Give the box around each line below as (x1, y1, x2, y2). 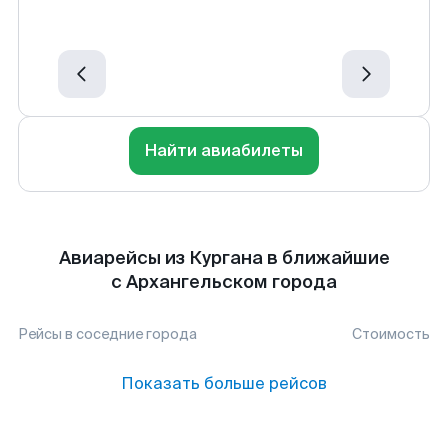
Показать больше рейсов (121, 373, 327, 394)
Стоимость (352, 325, 430, 343)
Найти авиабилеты (145, 140, 303, 161)
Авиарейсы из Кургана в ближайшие (58, 246, 390, 270)
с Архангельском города (111, 270, 337, 294)
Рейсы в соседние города (18, 325, 197, 343)
